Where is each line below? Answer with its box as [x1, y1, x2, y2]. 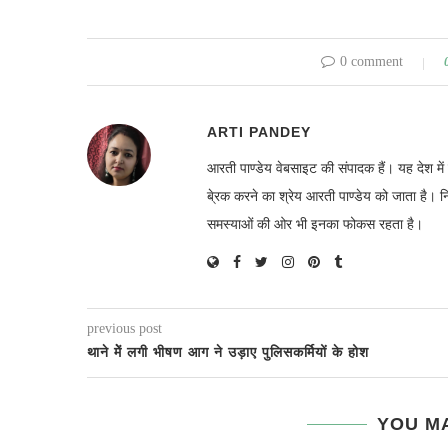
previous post [87, 321, 162, 336]
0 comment [340, 54, 403, 69]
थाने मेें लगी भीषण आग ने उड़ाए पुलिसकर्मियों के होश [87, 344, 369, 360]
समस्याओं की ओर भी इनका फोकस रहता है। [207, 217, 423, 232]
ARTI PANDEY [207, 124, 311, 140]
